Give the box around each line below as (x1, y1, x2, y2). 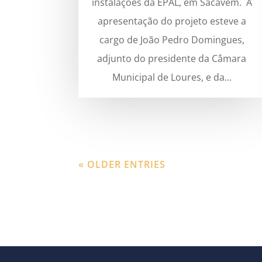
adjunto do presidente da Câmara (97, 51, 247, 65)
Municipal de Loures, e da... (112, 70, 232, 84)
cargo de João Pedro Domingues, (99, 33, 244, 46)
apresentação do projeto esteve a (97, 14, 246, 27)
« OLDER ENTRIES (78, 157, 166, 171)
